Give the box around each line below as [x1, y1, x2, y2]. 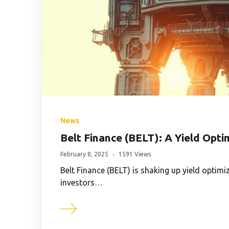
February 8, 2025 [60, 151, 108, 158]
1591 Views [119, 151, 151, 158]
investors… [60, 178, 103, 188]
